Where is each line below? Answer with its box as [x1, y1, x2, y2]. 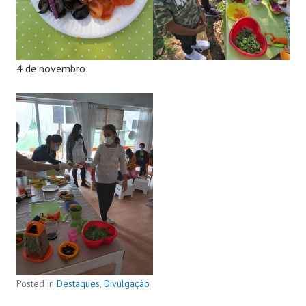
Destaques [57, 277, 100, 290]
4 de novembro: [16, 61, 88, 76]
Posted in [16, 277, 57, 290]
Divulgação [104, 277, 150, 290]
